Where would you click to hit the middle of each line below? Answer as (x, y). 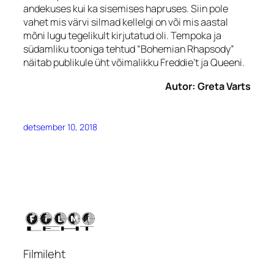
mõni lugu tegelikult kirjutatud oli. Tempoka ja (122, 36)
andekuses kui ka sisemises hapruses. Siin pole (126, 9)
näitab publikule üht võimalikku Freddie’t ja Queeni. (134, 63)
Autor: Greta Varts (208, 86)
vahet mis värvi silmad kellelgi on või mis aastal (126, 22)
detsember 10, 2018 (60, 127)
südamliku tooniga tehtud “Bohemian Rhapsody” (129, 49)
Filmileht (44, 254)
